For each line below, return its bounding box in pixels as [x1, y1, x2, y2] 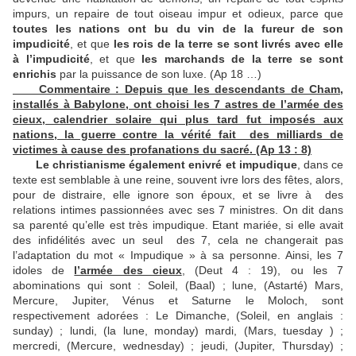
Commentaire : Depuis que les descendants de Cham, [13, 83, 343, 95]
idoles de [13, 264, 75, 277]
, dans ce [296, 158, 344, 171]
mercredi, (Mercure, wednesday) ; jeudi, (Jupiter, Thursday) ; [13, 339, 343, 352]
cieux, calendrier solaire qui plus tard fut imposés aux [13, 113, 343, 126]
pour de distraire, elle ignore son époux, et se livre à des [13, 188, 343, 201]
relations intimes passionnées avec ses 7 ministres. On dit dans [13, 203, 343, 216]
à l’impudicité [13, 52, 90, 65]
